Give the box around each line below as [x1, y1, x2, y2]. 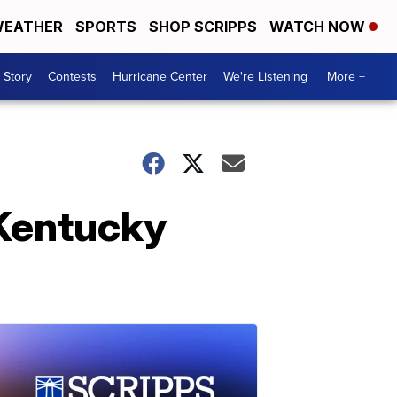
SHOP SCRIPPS [149, 18, 257, 35]
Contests [48, 67, 97, 86]
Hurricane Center [113, 67, 207, 86]
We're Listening [223, 67, 307, 86]
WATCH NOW [269, 18, 369, 35]
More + [327, 67, 365, 86]
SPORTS [75, 18, 136, 35]
